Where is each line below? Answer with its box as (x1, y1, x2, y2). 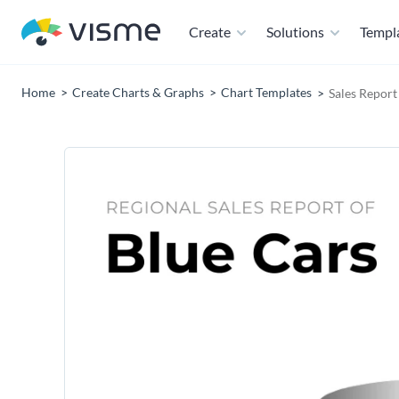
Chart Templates (221, 85, 312, 100)
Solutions (266, 23, 324, 40)
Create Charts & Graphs (72, 85, 204, 100)
